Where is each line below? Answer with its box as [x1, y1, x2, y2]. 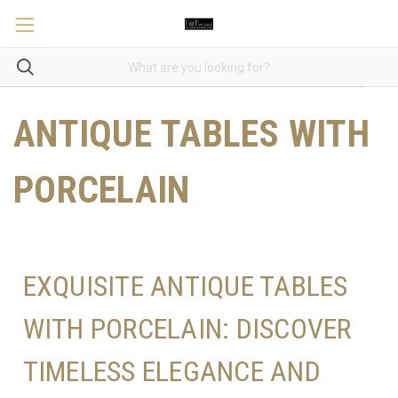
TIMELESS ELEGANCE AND [22, 354, 321, 388]
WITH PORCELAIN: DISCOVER [22, 311, 352, 346]
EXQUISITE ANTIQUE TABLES [22, 268, 348, 303]
